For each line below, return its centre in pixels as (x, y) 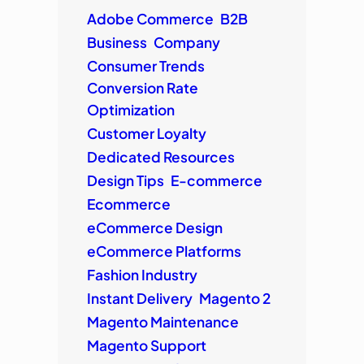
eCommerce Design (154, 227)
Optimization (130, 109)
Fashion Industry (142, 274)
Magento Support (146, 345)
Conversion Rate (142, 87)
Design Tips (125, 180)
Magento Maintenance (162, 321)
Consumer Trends (145, 65)
